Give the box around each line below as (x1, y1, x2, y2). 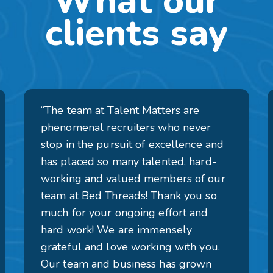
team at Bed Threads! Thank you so (41, 188, 217, 203)
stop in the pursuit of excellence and (41, 137, 224, 152)
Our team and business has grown (41, 257, 212, 271)
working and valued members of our (41, 171, 225, 186)
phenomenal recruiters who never (41, 120, 211, 135)
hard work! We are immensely (41, 222, 192, 237)
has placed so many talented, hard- (41, 154, 217, 169)
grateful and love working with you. (41, 239, 220, 254)
